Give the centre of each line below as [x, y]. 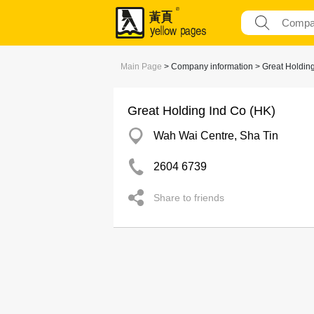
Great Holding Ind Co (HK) [202, 111]
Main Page [141, 67]
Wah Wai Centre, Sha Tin [216, 136]
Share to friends [189, 198]
